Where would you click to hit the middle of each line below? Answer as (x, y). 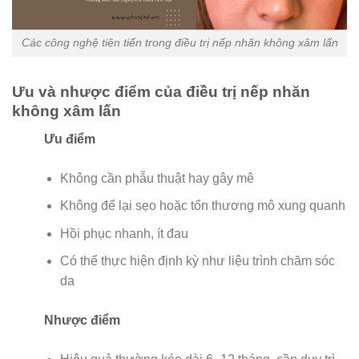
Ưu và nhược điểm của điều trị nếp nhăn (161, 92)
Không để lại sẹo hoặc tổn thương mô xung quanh (203, 206)
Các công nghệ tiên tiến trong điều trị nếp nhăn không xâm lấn (179, 43)
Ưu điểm (70, 139)
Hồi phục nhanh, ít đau (124, 233)
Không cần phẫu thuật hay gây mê (157, 178)
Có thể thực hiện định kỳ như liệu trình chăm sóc (198, 261)
